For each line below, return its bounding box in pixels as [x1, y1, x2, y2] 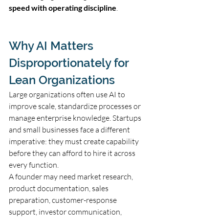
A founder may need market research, [9, 171, 134, 181]
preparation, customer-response [9, 195, 118, 205]
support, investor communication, [9, 206, 123, 217]
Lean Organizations [9, 72, 115, 87]
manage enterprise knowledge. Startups [9, 112, 143, 123]
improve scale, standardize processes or [9, 101, 142, 111]
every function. [9, 159, 59, 170]
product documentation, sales [9, 183, 110, 193]
